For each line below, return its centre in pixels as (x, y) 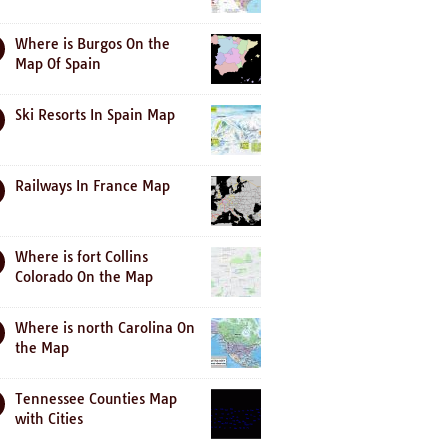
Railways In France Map (92, 186)
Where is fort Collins (81, 257)
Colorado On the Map (84, 277)
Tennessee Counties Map (96, 399)
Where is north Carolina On (105, 328)
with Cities (49, 419)
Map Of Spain (58, 64)
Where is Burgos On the (92, 44)
